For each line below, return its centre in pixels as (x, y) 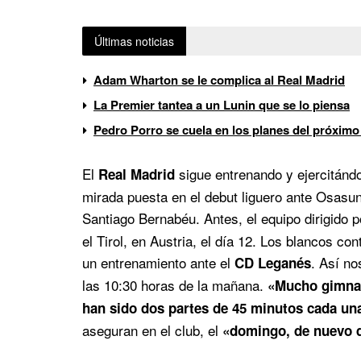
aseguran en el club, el (152, 330)
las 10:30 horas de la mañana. (175, 284)
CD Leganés (273, 262)
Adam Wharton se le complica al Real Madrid (219, 79)
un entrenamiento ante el (158, 262)
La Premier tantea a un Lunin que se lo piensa (222, 104)
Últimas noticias (134, 41)
